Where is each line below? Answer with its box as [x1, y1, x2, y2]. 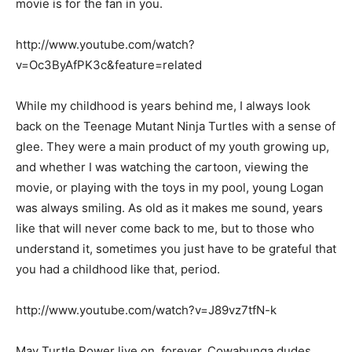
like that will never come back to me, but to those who [16, 221, 314, 236]
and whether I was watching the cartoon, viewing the [16, 159, 309, 174]
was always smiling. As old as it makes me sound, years [16, 200, 323, 215]
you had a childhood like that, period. [16, 262, 220, 277]
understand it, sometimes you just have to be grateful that [16, 241, 336, 256]
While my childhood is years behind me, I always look [16, 98, 310, 113]
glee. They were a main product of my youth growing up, [16, 139, 329, 154]
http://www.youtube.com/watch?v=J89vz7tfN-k [16, 302, 277, 317]
